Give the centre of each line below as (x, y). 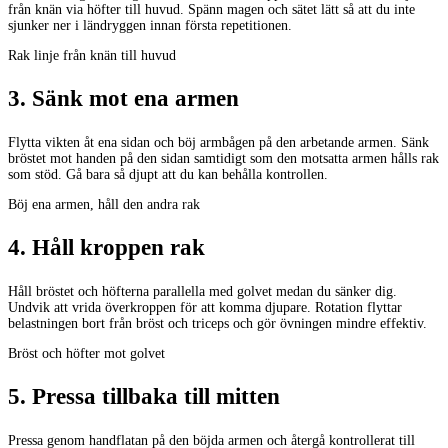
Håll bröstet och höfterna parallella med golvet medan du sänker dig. (202, 291)
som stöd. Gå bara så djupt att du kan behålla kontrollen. (168, 174)
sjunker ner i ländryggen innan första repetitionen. (150, 25)
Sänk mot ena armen (135, 99)
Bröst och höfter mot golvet (86, 353)
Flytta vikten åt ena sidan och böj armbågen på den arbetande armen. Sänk (218, 142)
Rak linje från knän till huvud (92, 55)
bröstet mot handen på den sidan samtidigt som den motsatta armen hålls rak (223, 158)
